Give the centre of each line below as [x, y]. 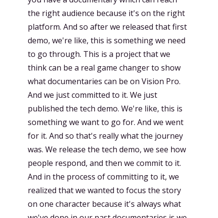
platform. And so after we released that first [107, 27]
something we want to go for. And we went [106, 122]
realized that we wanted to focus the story [104, 190]
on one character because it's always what [104, 204]
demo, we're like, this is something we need [107, 40]
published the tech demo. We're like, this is [105, 109]
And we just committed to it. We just [92, 95]
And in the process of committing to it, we [103, 177]
